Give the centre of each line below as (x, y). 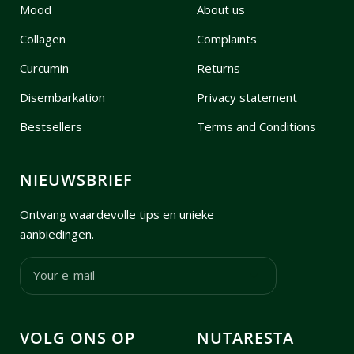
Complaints (226, 38)
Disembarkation (62, 97)
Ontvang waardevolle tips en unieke (117, 214)
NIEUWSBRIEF (76, 179)
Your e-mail (64, 275)
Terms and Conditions (256, 126)
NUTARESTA (245, 337)
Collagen (43, 38)
